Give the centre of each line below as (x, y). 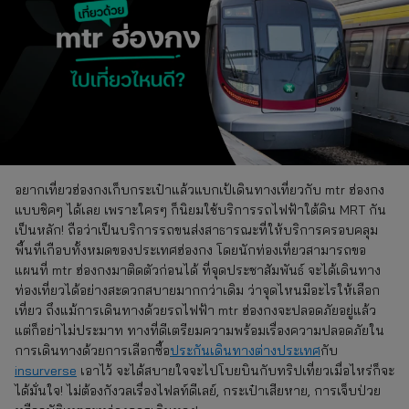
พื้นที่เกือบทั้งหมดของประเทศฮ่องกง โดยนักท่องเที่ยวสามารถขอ (190, 250)
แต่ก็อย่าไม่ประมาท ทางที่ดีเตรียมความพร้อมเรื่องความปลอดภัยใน (199, 330)
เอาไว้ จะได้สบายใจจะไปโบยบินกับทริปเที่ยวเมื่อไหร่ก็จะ (236, 370)
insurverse (46, 370)
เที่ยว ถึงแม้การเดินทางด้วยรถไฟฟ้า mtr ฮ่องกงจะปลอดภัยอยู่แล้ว (195, 310)
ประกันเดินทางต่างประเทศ (245, 350)
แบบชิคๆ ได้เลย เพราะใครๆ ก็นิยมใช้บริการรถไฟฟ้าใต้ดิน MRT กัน (200, 210)
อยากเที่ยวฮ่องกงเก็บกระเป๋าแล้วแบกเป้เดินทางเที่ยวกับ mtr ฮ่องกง (199, 189)
